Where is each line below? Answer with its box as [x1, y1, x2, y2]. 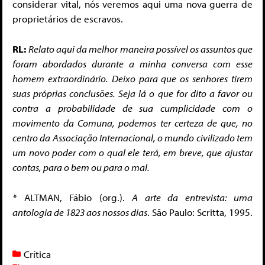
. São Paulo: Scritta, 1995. [147, 206, 253, 219]
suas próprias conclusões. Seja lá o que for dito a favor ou [12, 86, 253, 99]
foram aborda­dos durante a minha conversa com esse [12, 57, 253, 70]
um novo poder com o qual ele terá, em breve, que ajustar [12, 146, 253, 159]
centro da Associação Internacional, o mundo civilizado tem [12, 131, 253, 144]
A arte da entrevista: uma [132, 191, 253, 204]
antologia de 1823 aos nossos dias [12, 206, 147, 219]
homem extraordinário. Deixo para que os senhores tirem [12, 72, 253, 85]
